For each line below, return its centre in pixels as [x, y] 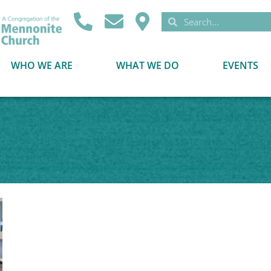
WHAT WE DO [147, 66]
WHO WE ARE [41, 66]
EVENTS [240, 66]
